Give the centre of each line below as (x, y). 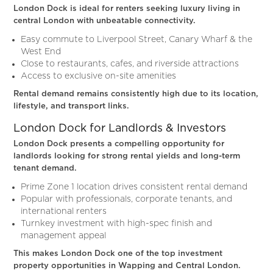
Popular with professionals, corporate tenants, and (127, 199)
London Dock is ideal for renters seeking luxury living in (127, 9)
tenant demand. (45, 168)
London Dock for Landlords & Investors (120, 129)
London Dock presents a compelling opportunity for (119, 144)
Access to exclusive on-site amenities (99, 76)
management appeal (64, 236)
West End (41, 52)
